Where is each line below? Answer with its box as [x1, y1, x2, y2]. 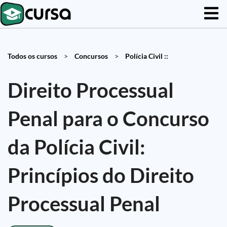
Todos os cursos [8, 52, 57, 60]
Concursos [74, 52, 108, 60]
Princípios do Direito [8, 163, 194, 187]
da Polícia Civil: [8, 135, 145, 159]
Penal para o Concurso [8, 106, 209, 131]
